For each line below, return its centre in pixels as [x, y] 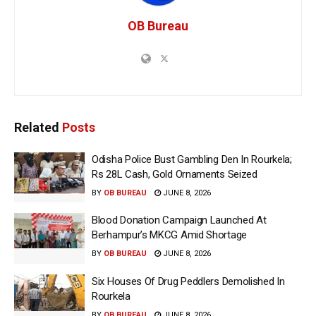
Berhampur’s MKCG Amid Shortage [169, 235]
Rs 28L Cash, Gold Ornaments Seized [175, 174]
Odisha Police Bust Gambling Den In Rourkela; [192, 159]
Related [37, 127]
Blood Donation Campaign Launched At [179, 220]
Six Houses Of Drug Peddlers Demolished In [188, 281]
